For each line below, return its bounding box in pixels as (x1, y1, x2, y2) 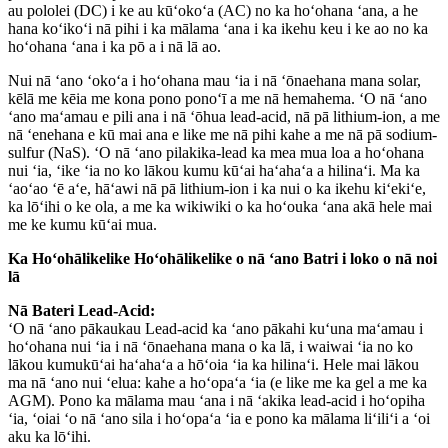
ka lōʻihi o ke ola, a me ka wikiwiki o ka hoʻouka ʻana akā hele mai (8, 197, 432, 215)
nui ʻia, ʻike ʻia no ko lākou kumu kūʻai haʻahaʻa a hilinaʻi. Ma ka (8, 161, 420, 179)
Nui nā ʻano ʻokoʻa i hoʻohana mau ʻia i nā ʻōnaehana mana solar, (8, 71, 421, 89)
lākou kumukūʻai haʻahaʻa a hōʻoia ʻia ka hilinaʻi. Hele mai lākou (8, 355, 419, 373)
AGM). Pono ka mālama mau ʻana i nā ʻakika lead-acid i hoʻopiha (8, 391, 425, 409)
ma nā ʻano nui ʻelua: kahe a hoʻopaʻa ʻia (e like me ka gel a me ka (8, 373, 427, 391)
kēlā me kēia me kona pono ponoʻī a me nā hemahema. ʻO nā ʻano (8, 89, 427, 107)
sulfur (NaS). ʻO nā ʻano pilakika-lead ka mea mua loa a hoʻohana (8, 143, 424, 161)
